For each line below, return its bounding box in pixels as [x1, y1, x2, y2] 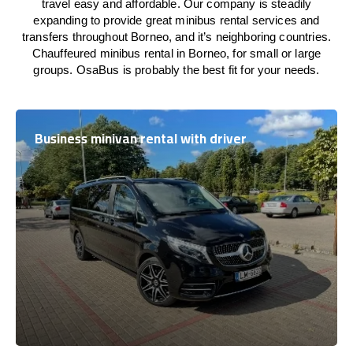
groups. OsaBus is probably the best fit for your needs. [33, 63, 320, 76]
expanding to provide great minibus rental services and [33, 13, 320, 27]
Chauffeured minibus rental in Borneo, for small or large [32, 46, 321, 60]
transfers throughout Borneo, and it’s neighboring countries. [22, 30, 331, 43]
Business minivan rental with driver [35, 126, 247, 151]
